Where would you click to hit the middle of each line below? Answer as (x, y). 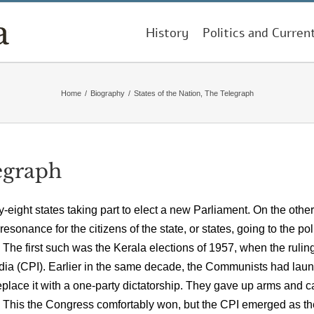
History (167, 33)
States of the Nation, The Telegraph (193, 93)
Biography (107, 93)
